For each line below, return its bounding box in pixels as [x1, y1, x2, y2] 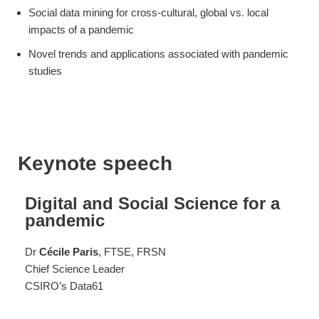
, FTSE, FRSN [98, 246, 166, 258]
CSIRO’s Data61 [25, 280, 103, 292]
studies [28, 65, 62, 77]
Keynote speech [18, 152, 172, 174]
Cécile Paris [39, 246, 98, 258]
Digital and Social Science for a [25, 194, 280, 213]
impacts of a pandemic [28, 23, 134, 36]
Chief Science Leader [25, 263, 125, 275]
